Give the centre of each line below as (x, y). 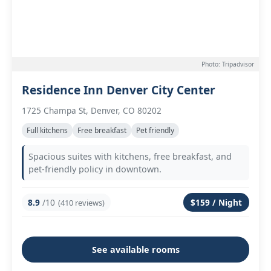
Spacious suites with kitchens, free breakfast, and (130, 156)
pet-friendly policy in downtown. (95, 169)
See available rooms (135, 250)
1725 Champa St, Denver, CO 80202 (92, 110)
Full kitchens (47, 130)
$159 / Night (216, 202)
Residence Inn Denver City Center (119, 90)
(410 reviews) (81, 202)
